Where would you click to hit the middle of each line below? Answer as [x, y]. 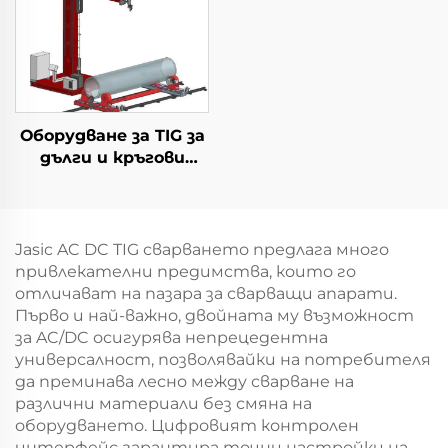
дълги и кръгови [112, 157]
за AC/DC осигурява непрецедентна [171, 337]
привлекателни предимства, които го [185, 271]
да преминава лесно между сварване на [184, 381]
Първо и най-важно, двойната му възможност [214, 315]
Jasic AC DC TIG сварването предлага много [202, 249]
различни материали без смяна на [163, 403]
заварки [112, 179]
